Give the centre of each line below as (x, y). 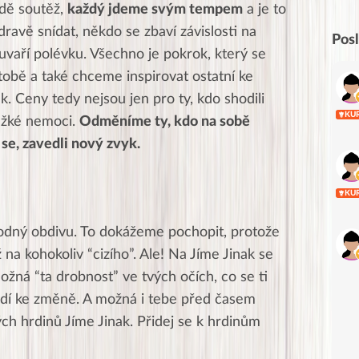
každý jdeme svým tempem (155, 9)
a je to (264, 9)
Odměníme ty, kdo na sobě (165, 121)
